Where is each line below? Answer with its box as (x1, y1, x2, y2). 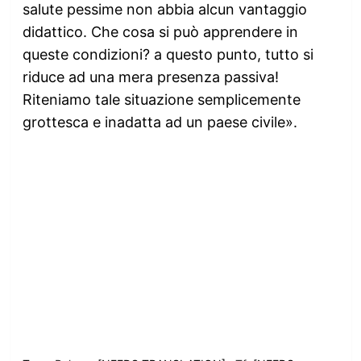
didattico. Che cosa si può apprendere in (22, 23, 298, 40)
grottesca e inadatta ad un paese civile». (22, 114, 297, 131)
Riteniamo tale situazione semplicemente (22, 91, 301, 108)
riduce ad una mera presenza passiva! (22, 68, 279, 85)
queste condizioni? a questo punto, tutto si (22, 46, 313, 63)
